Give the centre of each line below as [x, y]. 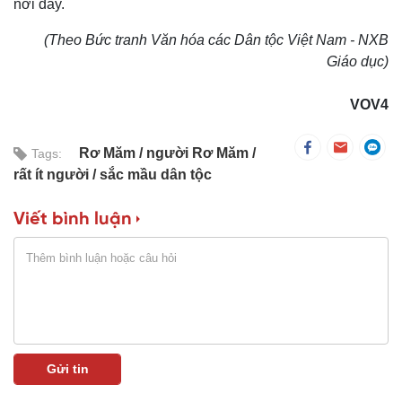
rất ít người [53, 175]
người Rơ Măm [199, 153]
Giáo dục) [358, 62]
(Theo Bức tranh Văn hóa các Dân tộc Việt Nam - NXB [216, 40]
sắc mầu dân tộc [156, 175]
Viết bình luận [73, 220]
